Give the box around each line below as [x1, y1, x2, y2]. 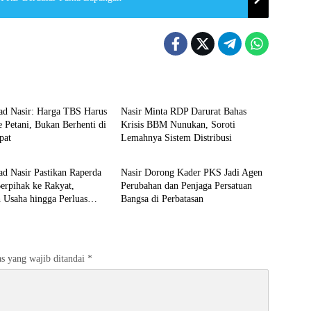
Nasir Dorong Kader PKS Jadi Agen [120, 167, 262, 178]
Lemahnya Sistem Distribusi [120, 133, 232, 143]
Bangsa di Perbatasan [120, 194, 203, 204]
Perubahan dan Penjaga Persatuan [120, 180, 252, 191]
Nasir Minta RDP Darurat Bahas [120, 106, 246, 117]
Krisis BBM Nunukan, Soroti [120, 119, 235, 130]
